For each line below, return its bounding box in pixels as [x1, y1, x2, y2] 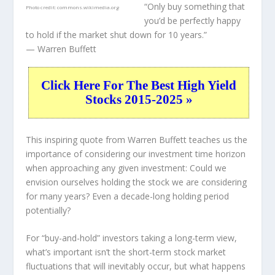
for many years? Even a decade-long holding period [26, 190, 230, 202]
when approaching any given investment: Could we [26, 161, 227, 174]
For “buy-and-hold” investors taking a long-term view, [26, 232, 238, 244]
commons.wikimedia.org [57, 4, 120, 10]
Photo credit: [26, 4, 58, 10]
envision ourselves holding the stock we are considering [26, 176, 247, 188]
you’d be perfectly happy [144, 15, 241, 27]
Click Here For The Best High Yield [41, 78, 236, 93]
